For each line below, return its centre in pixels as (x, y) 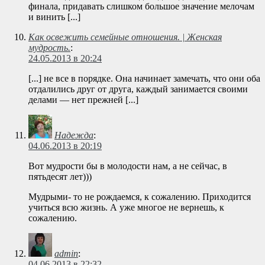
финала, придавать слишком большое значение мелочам (141, 7)
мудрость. (49, 48)
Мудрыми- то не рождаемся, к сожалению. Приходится (140, 197)
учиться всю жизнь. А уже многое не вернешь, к (126, 208)
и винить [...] (54, 17)
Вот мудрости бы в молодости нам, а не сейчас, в (128, 166)
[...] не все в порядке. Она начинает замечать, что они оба (144, 79)
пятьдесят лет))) (60, 177)
